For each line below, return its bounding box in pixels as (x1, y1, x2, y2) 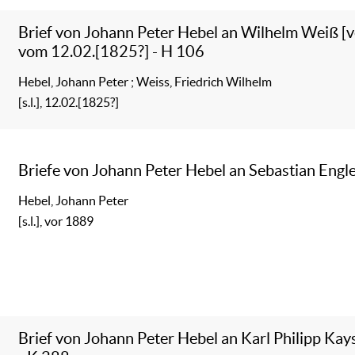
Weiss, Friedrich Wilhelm (136, 74, 273, 89)
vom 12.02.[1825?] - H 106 (18, 41, 205, 60)
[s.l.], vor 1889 (18, 213, 94, 228)
